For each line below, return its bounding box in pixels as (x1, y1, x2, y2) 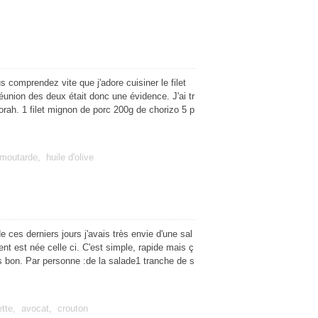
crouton (57, 303, 88, 314)
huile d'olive (46, 152, 94, 163)
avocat (21, 303, 49, 314)
